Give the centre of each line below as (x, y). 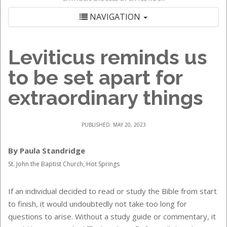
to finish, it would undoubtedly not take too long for (98, 204)
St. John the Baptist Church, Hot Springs (64, 164)
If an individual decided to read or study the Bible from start (112, 191)
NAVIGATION (115, 17)
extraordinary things (106, 98)
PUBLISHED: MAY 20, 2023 (113, 125)
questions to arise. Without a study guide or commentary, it (112, 216)
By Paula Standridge (47, 150)
